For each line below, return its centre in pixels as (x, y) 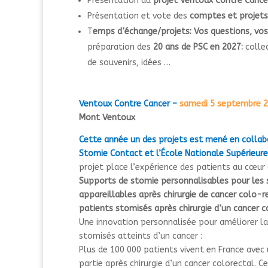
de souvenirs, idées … (129, 63)
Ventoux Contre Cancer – (128, 103)
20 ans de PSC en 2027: (199, 47)
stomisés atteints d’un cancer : (141, 236)
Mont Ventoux (107, 117)
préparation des (120, 47)
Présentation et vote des (138, 16)
